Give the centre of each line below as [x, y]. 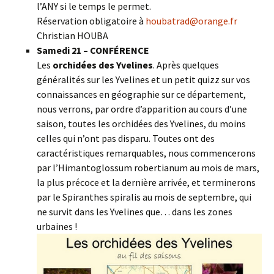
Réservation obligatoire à [91, 21]
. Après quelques [186, 65]
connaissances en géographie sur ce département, [141, 94]
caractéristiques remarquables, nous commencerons [146, 153]
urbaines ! [61, 226]
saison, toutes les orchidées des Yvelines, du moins [141, 124]
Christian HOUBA [72, 35]
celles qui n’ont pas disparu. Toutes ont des [126, 138]
